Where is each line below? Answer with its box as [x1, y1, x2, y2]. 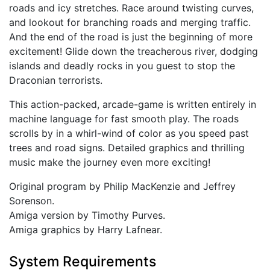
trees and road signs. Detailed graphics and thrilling [9, 142, 245, 154]
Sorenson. [9, 195, 54, 207]
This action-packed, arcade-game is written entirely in [9, 98, 256, 111]
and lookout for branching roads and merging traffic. [9, 16, 251, 29]
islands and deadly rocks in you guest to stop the [9, 60, 235, 72]
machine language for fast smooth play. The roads [9, 113, 239, 125]
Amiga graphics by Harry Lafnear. [9, 224, 162, 236]
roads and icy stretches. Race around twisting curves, [9, 2, 254, 14]
